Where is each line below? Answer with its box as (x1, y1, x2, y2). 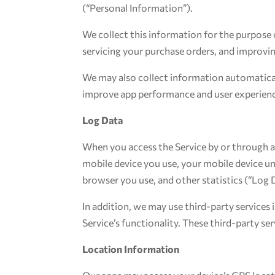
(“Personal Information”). (82, 2, 193, 14)
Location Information (82, 243, 180, 255)
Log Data (82, 114, 123, 126)
